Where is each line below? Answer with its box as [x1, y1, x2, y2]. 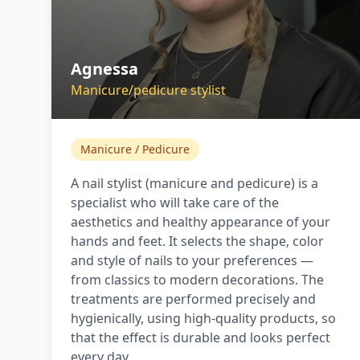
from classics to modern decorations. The [71, 271, 324, 288]
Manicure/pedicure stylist [71, 81, 226, 99]
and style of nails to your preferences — [71, 252, 313, 269]
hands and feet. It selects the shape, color [71, 232, 324, 250]
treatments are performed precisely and [71, 290, 316, 308]
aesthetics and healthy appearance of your [71, 213, 330, 231]
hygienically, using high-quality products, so [71, 309, 336, 327]
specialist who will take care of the [71, 194, 279, 211]
